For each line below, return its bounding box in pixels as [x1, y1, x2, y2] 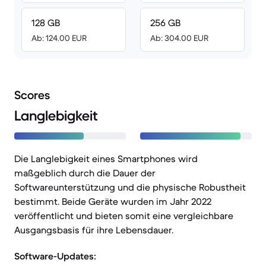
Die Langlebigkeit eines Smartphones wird [14, 153, 198, 164]
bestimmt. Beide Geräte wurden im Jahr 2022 [14, 195, 211, 207]
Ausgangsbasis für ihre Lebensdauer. [14, 224, 173, 236]
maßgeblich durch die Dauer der [14, 167, 156, 179]
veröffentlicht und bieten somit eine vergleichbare [14, 210, 233, 221]
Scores [14, 88, 50, 103]
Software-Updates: [14, 250, 96, 262]
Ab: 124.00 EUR [31, 33, 87, 43]
